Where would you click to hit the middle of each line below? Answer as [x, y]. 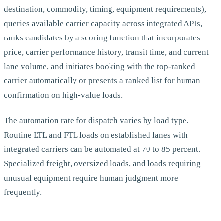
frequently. [23, 192]
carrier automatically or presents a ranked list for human [102, 81]
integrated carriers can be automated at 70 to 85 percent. [102, 149]
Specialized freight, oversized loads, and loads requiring [102, 163]
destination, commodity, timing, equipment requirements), [105, 9]
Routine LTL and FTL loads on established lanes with [96, 135]
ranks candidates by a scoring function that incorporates [102, 38]
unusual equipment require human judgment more [91, 178]
